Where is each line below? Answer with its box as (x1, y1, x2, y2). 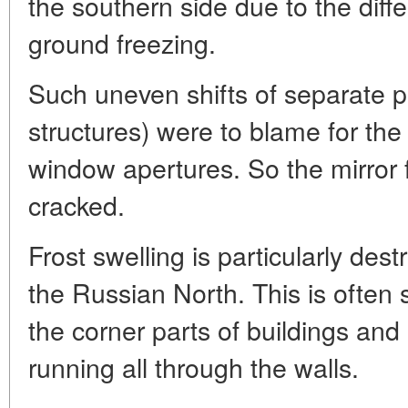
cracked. (28, 186, 125, 224)
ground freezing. (28, 24, 216, 62)
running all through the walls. (28, 348, 359, 386)
